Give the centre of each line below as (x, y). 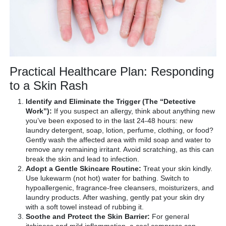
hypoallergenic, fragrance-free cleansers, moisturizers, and (120, 187)
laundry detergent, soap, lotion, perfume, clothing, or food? (120, 130)
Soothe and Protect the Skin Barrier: (88, 216)
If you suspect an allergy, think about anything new (133, 111)
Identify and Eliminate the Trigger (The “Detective (111, 101)
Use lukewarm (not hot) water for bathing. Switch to (107, 178)
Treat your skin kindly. (177, 168)
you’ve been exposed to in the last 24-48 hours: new (109, 120)
